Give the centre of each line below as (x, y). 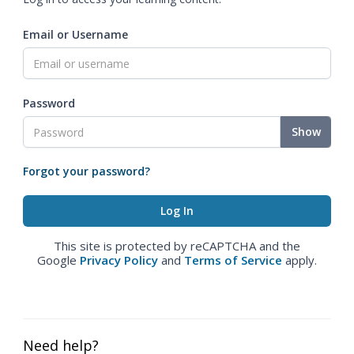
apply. (299, 260)
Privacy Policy (119, 260)
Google (58, 260)
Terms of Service (233, 260)
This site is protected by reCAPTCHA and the (177, 246)
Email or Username (75, 34)
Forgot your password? (87, 171)
